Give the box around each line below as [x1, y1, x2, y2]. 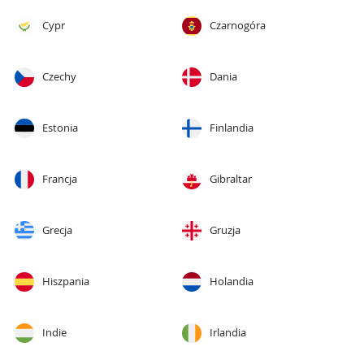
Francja [42, 172, 77, 187]
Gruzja [210, 223, 240, 238]
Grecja [42, 223, 72, 238]
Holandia [210, 275, 253, 289]
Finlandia [210, 121, 253, 136]
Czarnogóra [210, 19, 266, 33]
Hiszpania [42, 275, 89, 289]
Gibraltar [210, 172, 252, 187]
